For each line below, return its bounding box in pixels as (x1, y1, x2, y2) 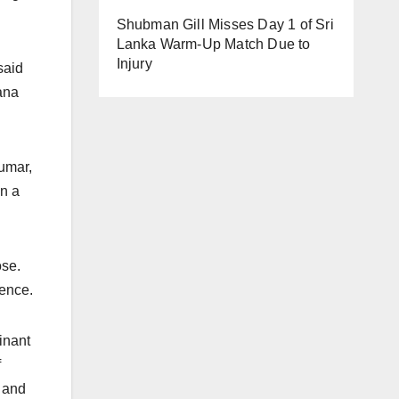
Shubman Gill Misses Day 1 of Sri (116, 17, 334, 32)
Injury (116, 56, 152, 71)
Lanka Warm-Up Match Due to (116, 37, 311, 52)
